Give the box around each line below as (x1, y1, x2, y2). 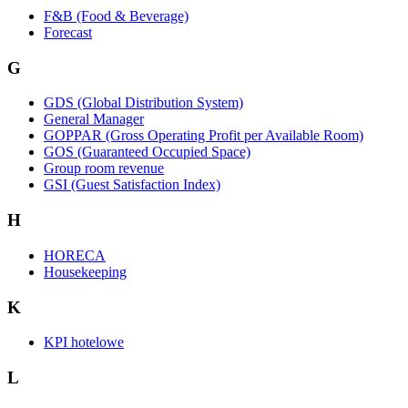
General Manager (44, 111, 144, 127)
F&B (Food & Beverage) (44, 8, 189, 24)
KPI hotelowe (44, 334, 124, 351)
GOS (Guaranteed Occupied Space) (44, 144, 250, 160)
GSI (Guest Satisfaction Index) (44, 177, 220, 193)
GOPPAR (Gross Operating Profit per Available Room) (44, 127, 363, 144)
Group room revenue (44, 160, 164, 177)
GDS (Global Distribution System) (44, 95, 243, 111)
